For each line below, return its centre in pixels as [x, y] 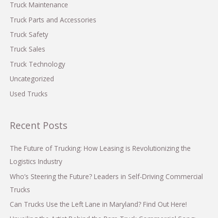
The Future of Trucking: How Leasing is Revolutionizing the [100, 148]
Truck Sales [27, 49]
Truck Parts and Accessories [53, 19]
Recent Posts [38, 125]
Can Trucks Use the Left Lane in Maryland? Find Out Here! [98, 204]
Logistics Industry [36, 162]
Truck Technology [37, 64]
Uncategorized [32, 79]
